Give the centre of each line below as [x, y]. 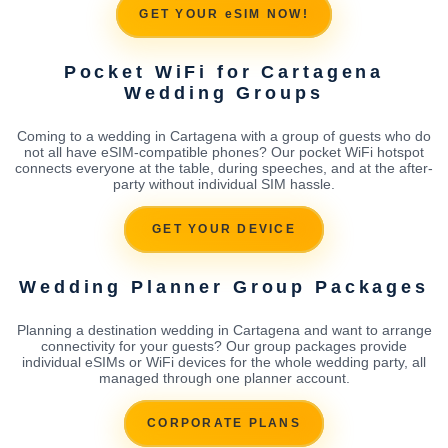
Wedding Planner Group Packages [224, 286]
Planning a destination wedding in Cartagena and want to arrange [224, 329]
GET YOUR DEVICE [224, 229]
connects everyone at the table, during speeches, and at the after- [224, 167]
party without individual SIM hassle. [224, 183]
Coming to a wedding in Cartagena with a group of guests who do [224, 135]
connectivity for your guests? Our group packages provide [224, 345]
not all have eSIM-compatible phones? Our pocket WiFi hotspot [224, 151]
